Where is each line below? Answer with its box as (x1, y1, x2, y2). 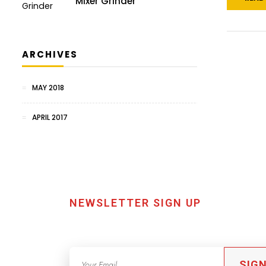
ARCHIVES (22, 48, 78, 61)
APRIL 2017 (32, 112, 68, 122)
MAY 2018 (32, 83, 64, 93)
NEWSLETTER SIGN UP (69, 197, 201, 209)
